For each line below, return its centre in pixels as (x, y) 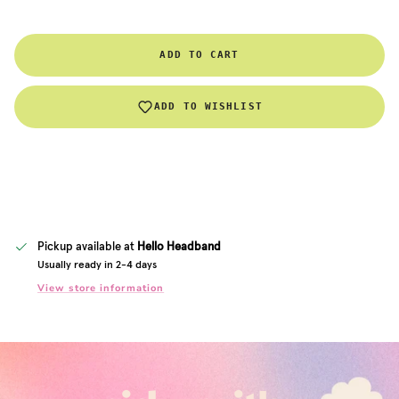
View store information (101, 288)
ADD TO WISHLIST (208, 107)
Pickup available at (87, 246)
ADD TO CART (199, 55)
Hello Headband (179, 246)
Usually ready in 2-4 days (97, 264)
